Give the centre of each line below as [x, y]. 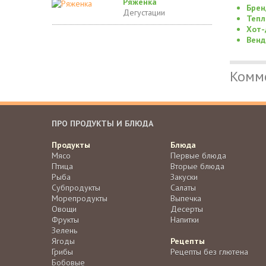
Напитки [185, 220]
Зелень [64, 231]
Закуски [184, 177]
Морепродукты [80, 199]
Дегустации [144, 12]
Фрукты [65, 220]
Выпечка [186, 199]
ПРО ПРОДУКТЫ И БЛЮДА [102, 124]
